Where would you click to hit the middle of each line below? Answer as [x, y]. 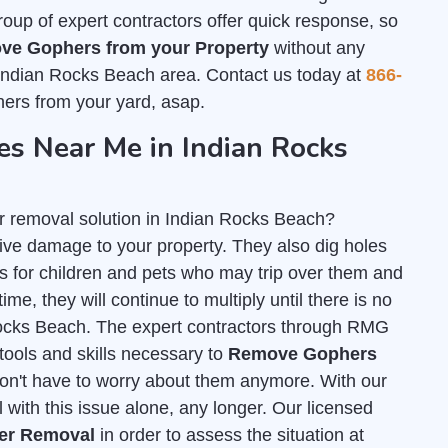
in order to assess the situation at [229, 435]
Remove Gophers [302, 354]
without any [317, 48]
